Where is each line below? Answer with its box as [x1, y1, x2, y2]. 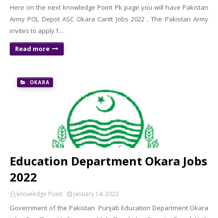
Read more [15, 44, 50, 53]
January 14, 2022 [73, 190, 119, 198]
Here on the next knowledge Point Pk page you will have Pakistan [10, 3, 208, 12]
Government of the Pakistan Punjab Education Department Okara [10, 203, 208, 212]
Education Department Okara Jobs [10, 153, 207, 169]
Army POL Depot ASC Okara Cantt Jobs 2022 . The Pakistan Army [10, 15, 208, 23]
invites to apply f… [10, 26, 64, 35]
